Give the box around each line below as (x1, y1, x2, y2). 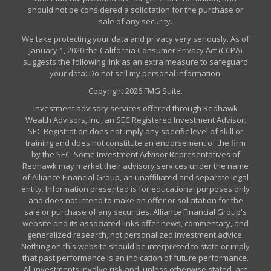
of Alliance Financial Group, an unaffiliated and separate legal (22, 172, 249, 183)
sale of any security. (99, 16, 172, 27)
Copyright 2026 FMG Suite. (88, 85, 183, 96)
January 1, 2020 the (29, 45, 100, 56)
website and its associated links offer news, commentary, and (22, 218, 249, 229)
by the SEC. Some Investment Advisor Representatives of (31, 149, 240, 160)
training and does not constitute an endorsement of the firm (25, 137, 246, 148)
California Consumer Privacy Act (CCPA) (100, 45, 242, 56)
